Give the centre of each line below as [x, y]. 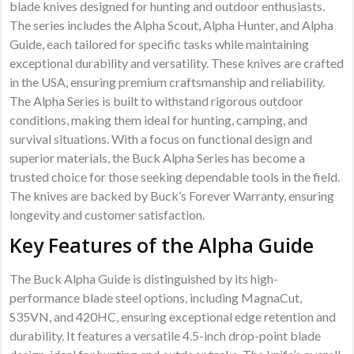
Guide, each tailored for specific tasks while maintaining [160, 44]
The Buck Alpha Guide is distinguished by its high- [144, 279]
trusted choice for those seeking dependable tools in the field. [175, 177]
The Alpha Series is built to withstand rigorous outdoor [157, 101]
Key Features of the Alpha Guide [162, 245]
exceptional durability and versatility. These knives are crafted [177, 63]
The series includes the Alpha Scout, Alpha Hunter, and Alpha [172, 25]
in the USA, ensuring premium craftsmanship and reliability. [168, 82]
